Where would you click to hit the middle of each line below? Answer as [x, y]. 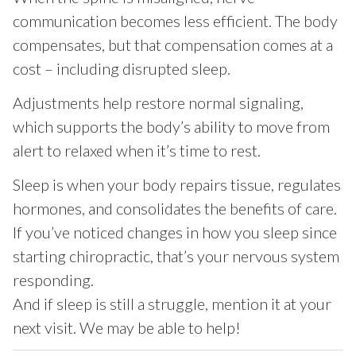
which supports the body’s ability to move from [171, 127]
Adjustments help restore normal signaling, [158, 103]
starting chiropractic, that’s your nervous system [176, 256]
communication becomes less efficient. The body [175, 21]
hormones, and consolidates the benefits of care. [174, 209]
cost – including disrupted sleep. [121, 69]
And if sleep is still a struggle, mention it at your [172, 304]
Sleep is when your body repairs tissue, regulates [176, 185]
